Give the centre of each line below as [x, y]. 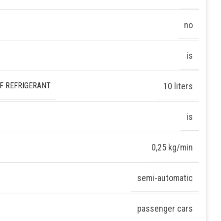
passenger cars [165, 208]
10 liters [178, 86]
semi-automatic [165, 178]
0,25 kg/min [172, 147]
